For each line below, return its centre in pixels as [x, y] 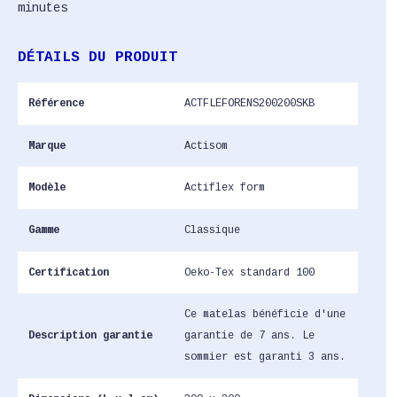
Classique [213, 230]
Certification [68, 272]
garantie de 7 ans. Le [250, 336]
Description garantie [90, 336]
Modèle [47, 188]
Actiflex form [225, 188]
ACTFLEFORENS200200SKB [250, 103]
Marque [47, 146]
